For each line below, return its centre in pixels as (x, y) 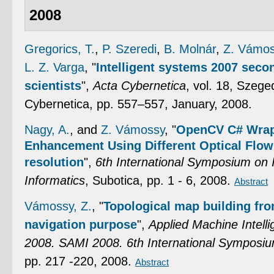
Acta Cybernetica (139, 86)
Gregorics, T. (60, 49)
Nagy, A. (47, 130)
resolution (54, 162)
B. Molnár (190, 49)
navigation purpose (81, 225)
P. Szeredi (129, 49)
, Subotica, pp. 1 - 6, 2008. (160, 181)
